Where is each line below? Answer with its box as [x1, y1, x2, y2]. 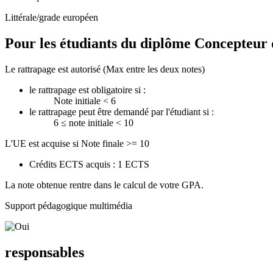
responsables [5, 244, 84, 261]
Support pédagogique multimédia [5, 200, 132, 211]
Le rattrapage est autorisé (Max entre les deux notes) [5, 64, 205, 75]
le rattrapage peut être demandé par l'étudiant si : [29, 107, 214, 118]
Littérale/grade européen [5, 12, 98, 23]
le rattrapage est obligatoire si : [29, 85, 146, 96]
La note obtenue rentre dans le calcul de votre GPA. [5, 180, 204, 191]
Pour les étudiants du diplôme [5, 35, 194, 52]
